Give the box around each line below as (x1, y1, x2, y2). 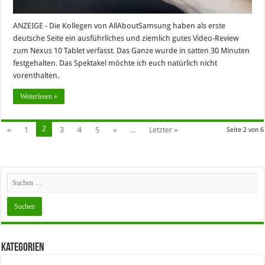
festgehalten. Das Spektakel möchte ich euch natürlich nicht (13, 58, 218, 67)
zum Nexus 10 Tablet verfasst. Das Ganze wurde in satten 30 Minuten (13, 46, 250, 55)
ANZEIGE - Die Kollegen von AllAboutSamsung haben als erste (13, 21, 226, 30)
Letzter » (149, 125, 178, 134)
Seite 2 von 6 (226, 125, 264, 134)
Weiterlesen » (20, 92, 58, 101)
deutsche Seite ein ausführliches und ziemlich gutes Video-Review (13, 33, 240, 43)
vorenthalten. (13, 70, 60, 80)
